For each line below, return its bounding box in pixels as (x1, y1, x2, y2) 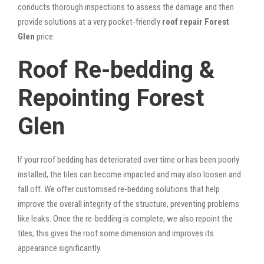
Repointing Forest (18, 84, 204, 112)
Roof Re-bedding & (18, 55, 214, 84)
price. (35, 31, 55, 42)
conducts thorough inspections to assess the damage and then (18, 1, 234, 12)
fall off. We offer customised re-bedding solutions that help (18, 183, 220, 194)
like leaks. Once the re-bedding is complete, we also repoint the (18, 213, 233, 224)
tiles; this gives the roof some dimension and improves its (18, 227, 214, 239)
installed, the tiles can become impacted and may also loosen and (18, 169, 241, 180)
